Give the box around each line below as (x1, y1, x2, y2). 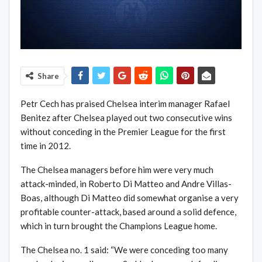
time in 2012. (20, 140, 71, 151)
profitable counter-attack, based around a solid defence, (20, 206, 236, 218)
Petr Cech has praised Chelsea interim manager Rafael (20, 98, 230, 109)
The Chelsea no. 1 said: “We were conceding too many (20, 244, 228, 256)
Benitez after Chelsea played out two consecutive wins (20, 112, 232, 123)
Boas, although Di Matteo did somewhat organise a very (20, 192, 239, 204)
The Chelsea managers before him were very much (20, 164, 213, 175)
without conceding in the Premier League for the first (20, 126, 226, 137)
